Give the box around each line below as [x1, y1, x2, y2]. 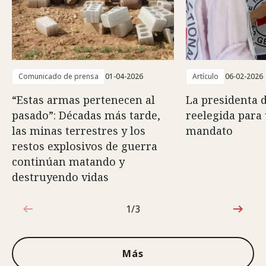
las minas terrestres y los [12, 123, 145, 138]
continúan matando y [12, 154, 125, 169]
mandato [186, 123, 233, 138]
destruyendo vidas [12, 170, 109, 185]
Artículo [192, 71, 218, 82]
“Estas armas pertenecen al [12, 93, 155, 107]
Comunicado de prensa [18, 71, 99, 82]
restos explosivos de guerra [12, 139, 157, 154]
